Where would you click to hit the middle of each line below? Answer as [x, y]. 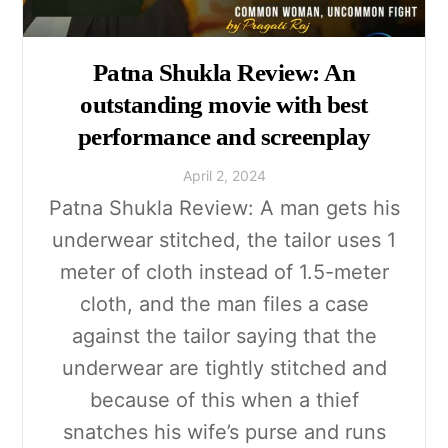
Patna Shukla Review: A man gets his [224, 208]
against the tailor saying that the [224, 336]
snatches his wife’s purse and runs [224, 432]
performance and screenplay [224, 136]
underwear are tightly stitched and [224, 368]
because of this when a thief [224, 400]
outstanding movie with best [224, 104]
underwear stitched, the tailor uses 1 [224, 240]
